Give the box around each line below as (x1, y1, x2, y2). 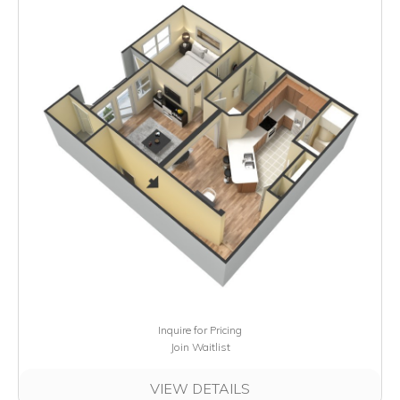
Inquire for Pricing (158, 323, 242, 337)
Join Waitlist (170, 340, 230, 354)
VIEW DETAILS (150, 379, 250, 398)
